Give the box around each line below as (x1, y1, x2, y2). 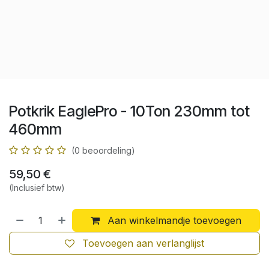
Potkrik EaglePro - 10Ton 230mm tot (9, 101, 250, 120)
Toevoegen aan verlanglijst (82, 237, 204, 249)
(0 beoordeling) (71, 145, 135, 156)
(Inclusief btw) (9, 182, 65, 193)
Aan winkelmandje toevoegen (107, 214, 242, 226)
